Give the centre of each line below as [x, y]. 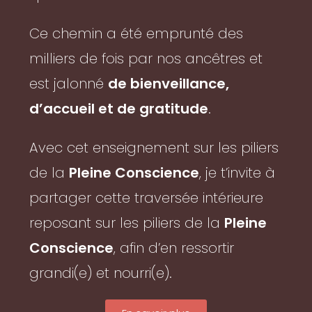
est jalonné [69, 84]
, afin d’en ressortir [174, 248]
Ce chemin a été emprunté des [136, 34]
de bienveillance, [169, 84]
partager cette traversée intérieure [147, 198]
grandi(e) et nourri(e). [101, 273]
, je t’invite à [237, 173]
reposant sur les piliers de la [127, 223]
